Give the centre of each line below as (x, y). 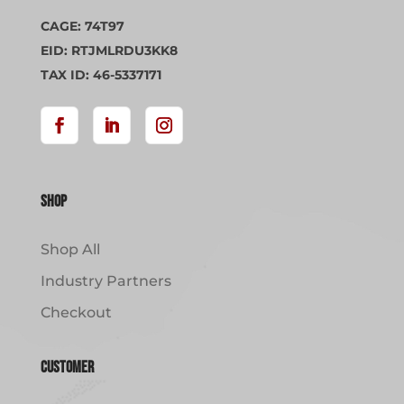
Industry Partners (106, 281)
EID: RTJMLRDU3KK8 (109, 51)
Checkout (76, 313)
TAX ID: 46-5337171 (101, 75)
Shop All (70, 250)
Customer (67, 368)
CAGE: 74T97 (82, 27)
